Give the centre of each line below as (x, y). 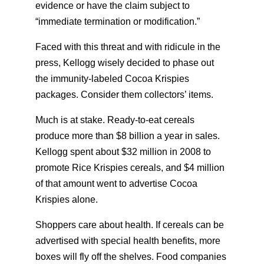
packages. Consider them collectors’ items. (124, 95)
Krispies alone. (67, 199)
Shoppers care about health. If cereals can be (130, 225)
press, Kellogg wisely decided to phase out (125, 63)
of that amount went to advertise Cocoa (116, 184)
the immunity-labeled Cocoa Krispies (112, 79)
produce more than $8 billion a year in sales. (128, 136)
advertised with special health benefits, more (128, 241)
